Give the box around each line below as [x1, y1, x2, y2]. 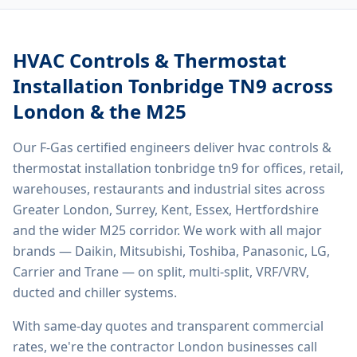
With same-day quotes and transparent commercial [13, 317, 324, 335]
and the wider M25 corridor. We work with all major [13, 222, 322, 239]
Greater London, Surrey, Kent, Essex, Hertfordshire [13, 201, 319, 218]
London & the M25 [13, 98, 186, 124]
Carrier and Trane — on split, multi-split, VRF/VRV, [13, 263, 309, 280]
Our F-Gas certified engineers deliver [13, 139, 237, 156]
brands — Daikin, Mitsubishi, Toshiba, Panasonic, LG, [13, 242, 330, 260]
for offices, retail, [238, 159, 343, 177]
